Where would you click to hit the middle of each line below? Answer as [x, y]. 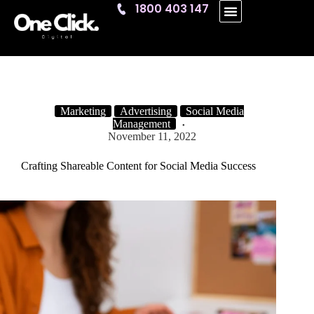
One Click [37, 37]
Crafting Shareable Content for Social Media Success [138, 166]
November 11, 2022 [152, 136]
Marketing [83, 111]
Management [142, 124]
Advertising [145, 111]
